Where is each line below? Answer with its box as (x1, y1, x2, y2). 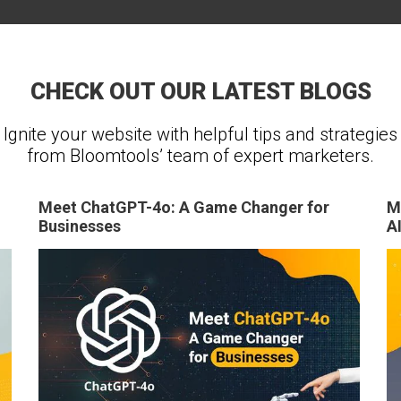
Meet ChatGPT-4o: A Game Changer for (38, 198, 330, 217)
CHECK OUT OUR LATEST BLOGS (30, 78, 371, 105)
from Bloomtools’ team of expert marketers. (27, 145, 374, 166)
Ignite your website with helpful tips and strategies (4, 124, 397, 145)
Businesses (38, 217, 122, 235)
